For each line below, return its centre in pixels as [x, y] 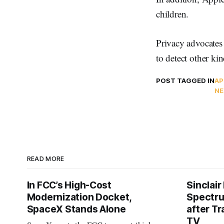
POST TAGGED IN [185, 81]
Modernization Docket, [79, 197]
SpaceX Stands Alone [76, 209]
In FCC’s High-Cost [69, 185]
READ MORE [45, 159]
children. [172, 14]
